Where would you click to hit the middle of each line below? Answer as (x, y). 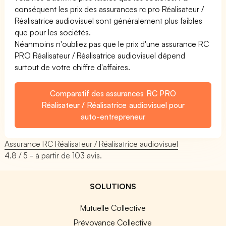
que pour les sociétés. (53, 32)
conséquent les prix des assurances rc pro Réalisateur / (109, 9)
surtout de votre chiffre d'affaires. (73, 67)
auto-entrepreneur (113, 116)
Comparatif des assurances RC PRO (113, 93)
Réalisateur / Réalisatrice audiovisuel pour (113, 105)
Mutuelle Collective (113, 208)
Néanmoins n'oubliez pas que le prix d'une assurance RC (112, 44)
